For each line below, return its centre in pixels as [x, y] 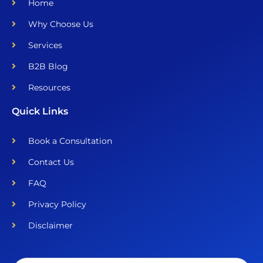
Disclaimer [50, 225]
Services [45, 45]
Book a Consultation [70, 141]
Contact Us [51, 162]
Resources [49, 87]
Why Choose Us [60, 24]
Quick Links [40, 111]
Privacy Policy [57, 204]
